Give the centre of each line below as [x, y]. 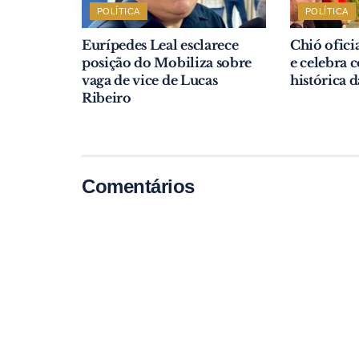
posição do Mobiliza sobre [167, 62]
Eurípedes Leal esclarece [160, 44]
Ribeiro [107, 97]
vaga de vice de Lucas [150, 80]
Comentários [138, 186]
